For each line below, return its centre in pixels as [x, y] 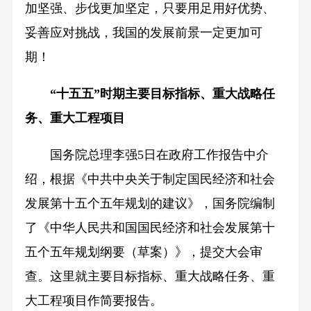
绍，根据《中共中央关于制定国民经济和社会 [150, 179]
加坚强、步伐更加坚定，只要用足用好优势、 [150, 9]
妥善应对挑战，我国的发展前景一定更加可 [143, 33]
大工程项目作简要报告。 [93, 301]
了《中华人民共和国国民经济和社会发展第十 [150, 228]
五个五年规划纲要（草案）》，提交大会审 [143, 252]
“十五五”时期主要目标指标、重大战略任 [162, 94]
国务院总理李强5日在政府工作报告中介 [146, 155]
